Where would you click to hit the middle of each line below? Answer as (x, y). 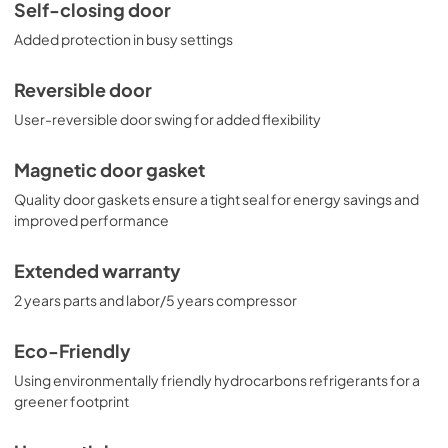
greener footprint (71, 401)
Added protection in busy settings (123, 39)
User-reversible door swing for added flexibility (167, 119)
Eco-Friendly (72, 351)
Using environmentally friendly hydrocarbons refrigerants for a (217, 380)
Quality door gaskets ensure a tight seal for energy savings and (216, 199)
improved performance (91, 220)
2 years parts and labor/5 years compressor (155, 300)
